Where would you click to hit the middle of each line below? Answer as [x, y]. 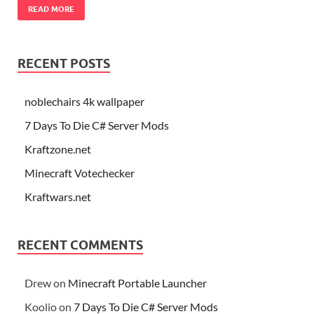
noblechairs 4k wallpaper [84, 101]
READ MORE [51, 9]
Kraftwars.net [58, 196]
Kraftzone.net [58, 149]
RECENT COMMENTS [80, 245]
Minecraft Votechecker [80, 172]
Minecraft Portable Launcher [137, 282]
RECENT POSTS [64, 63]
